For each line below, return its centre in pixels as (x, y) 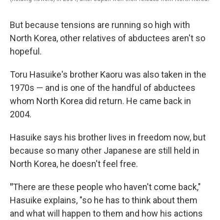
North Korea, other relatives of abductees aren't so (108, 38)
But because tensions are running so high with (100, 25)
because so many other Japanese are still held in (105, 150)
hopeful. (26, 51)
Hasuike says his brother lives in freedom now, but (108, 137)
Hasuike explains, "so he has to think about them (104, 200)
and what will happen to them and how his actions (106, 213)
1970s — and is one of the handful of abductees (103, 87)
